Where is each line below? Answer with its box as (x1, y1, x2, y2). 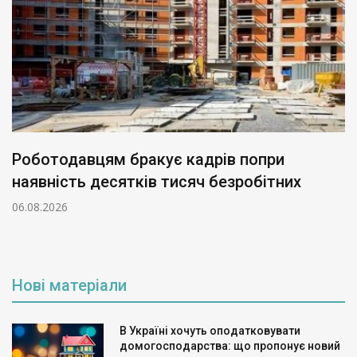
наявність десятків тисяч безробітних (12, 172, 301, 192)
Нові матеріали (12, 276, 127, 296)
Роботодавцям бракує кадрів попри (12, 150, 284, 170)
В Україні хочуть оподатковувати (120, 324, 300, 338)
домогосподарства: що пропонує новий (120, 339, 340, 353)
